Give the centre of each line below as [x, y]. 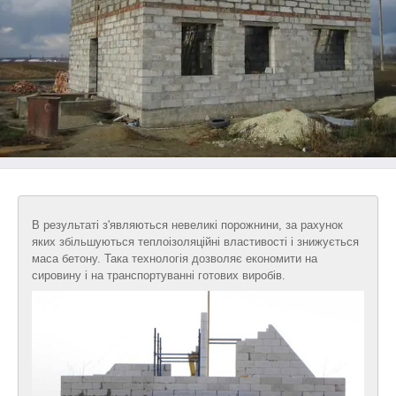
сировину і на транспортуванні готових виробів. [159, 275]
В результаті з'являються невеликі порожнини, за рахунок [187, 225]
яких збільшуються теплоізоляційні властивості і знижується [195, 242]
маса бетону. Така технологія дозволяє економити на [175, 259]
